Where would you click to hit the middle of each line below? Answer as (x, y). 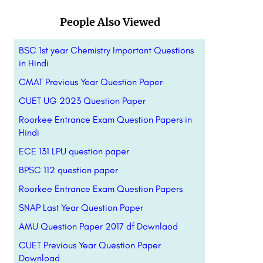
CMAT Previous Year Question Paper (90, 82)
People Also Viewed (110, 22)
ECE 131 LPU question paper (74, 151)
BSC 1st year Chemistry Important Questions (106, 50)
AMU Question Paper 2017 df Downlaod (98, 226)
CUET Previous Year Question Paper (90, 245)
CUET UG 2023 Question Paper (82, 101)
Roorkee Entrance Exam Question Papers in (105, 119)
